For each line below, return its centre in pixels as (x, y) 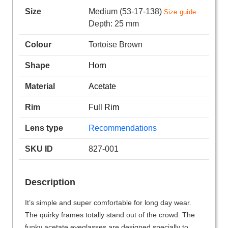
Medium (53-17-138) (126, 12)
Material (40, 87)
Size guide (180, 12)
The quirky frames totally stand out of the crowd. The (110, 215)
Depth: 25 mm (113, 24)
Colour (38, 45)
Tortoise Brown (115, 45)
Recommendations (122, 128)
